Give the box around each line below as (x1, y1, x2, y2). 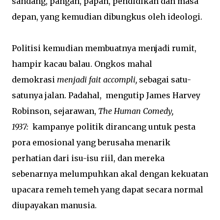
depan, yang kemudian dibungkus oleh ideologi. (12, 12, 202, 22)
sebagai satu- (137, 75, 191, 84)
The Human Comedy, (96, 106, 173, 116)
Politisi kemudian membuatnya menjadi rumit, (12, 43, 196, 53)
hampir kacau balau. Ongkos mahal (12, 59, 152, 69)
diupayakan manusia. (12, 200, 97, 210)
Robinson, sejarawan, (12, 106, 96, 116)
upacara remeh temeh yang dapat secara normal (12, 185, 203, 194)
